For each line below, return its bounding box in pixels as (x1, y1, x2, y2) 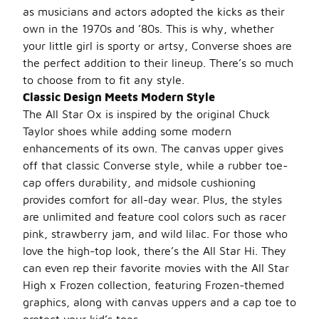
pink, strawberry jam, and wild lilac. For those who (23, 227, 288, 240)
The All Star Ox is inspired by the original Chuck (23, 108, 270, 120)
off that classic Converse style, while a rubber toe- (23, 159, 288, 172)
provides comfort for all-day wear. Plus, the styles (23, 193, 282, 206)
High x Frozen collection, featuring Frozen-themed (23, 278, 284, 291)
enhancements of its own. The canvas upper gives (23, 142, 283, 155)
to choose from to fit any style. (23, 73, 184, 86)
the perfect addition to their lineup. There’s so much (23, 56, 293, 69)
